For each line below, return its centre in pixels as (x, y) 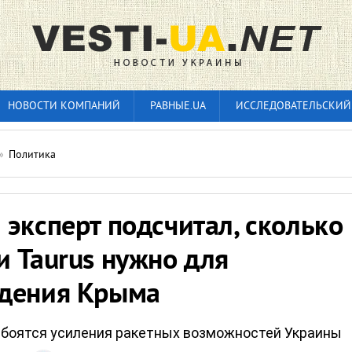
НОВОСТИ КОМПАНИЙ (64, 106)
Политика (32, 155)
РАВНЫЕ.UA (178, 106)
